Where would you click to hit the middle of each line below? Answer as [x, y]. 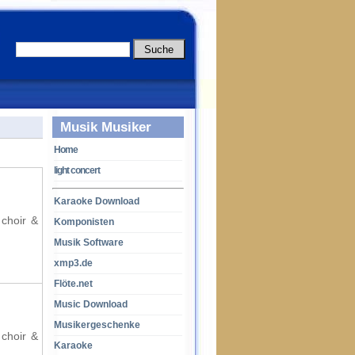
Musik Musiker [106, 127]
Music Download [91, 304]
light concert [77, 170]
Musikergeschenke [97, 325]
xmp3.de [73, 263]
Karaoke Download [97, 201]
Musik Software [89, 242]
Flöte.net [73, 284]
